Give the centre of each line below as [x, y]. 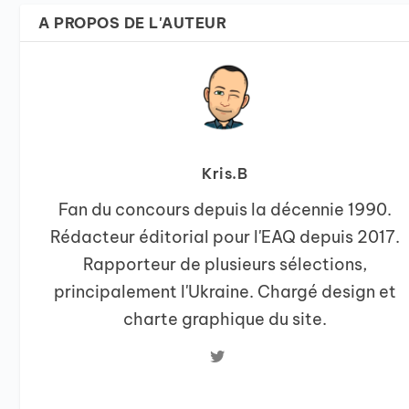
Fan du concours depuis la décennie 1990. [225, 210]
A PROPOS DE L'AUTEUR [133, 23]
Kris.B [225, 174]
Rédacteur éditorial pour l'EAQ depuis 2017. [225, 237]
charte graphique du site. [225, 320]
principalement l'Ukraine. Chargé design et [225, 292]
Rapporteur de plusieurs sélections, [225, 265]
